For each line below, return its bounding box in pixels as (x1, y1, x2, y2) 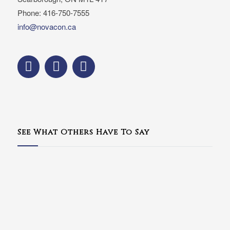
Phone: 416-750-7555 (17, 7, 89, 18)
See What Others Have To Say (17, 126, 149, 138)
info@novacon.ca (17, 21, 76, 32)
